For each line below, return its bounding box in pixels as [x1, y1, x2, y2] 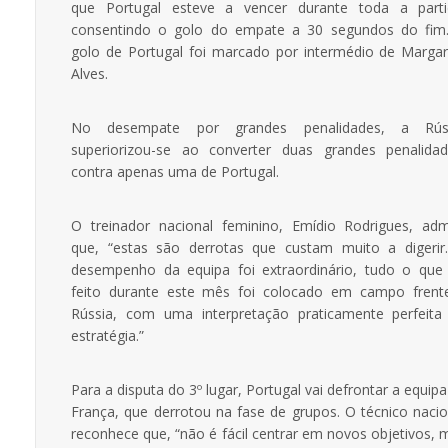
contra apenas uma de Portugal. [71, 161, 279, 181]
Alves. [71, 63, 108, 83]
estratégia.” [71, 325, 144, 345]
